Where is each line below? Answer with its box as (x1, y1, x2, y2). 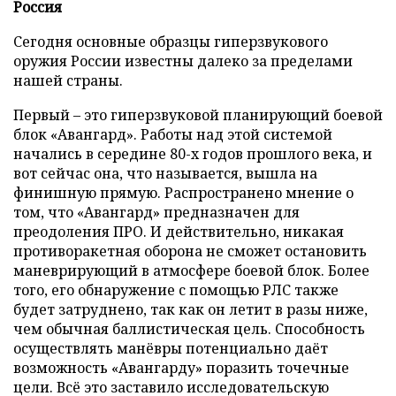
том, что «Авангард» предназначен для (13, 202, 300, 222)
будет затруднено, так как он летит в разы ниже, (13, 299, 368, 319)
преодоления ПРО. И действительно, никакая (13, 221, 344, 241)
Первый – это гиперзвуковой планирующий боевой (13, 104, 383, 125)
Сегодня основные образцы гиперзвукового (13, 31, 328, 51)
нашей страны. (13, 70, 123, 90)
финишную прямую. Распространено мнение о (13, 182, 354, 202)
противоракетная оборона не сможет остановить (13, 240, 367, 261)
